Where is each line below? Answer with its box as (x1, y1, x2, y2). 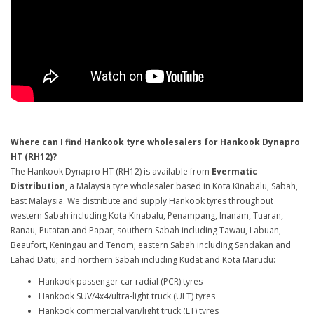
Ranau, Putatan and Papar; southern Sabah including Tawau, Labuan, (11, 224, 281, 236)
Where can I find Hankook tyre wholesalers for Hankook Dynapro (11, 136, 300, 148)
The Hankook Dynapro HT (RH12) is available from (11, 165, 212, 177)
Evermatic (212, 165, 257, 177)
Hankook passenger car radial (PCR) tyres (39, 275, 203, 287)
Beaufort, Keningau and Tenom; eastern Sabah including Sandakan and (11, 239, 291, 251)
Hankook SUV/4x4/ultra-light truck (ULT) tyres (39, 290, 215, 302)
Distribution (11, 180, 65, 192)
